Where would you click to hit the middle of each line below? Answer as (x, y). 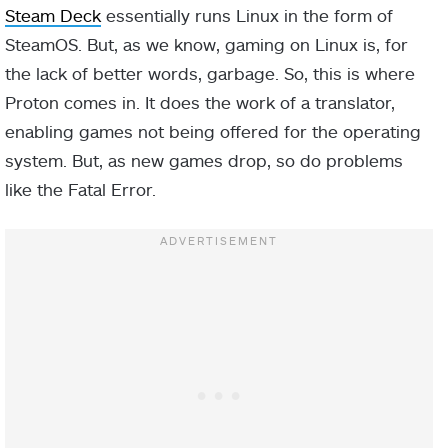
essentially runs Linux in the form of (247, 14)
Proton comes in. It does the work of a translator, (200, 101)
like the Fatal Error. (80, 188)
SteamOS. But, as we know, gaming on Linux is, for (206, 43)
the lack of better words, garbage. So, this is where (210, 72)
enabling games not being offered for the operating (213, 130)
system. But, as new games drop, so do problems (204, 159)
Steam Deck (53, 14)
